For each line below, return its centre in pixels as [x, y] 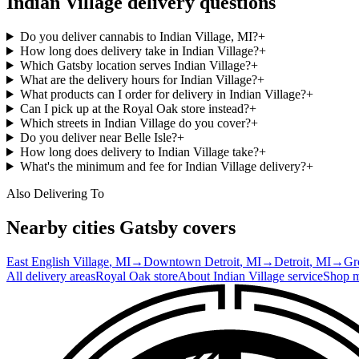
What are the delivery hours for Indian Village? [138, 79]
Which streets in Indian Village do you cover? [135, 123]
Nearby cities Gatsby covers [121, 227]
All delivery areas [51, 276]
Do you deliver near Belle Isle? [98, 137]
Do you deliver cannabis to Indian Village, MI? [139, 36]
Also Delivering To [55, 193]
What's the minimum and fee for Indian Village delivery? [163, 166]
